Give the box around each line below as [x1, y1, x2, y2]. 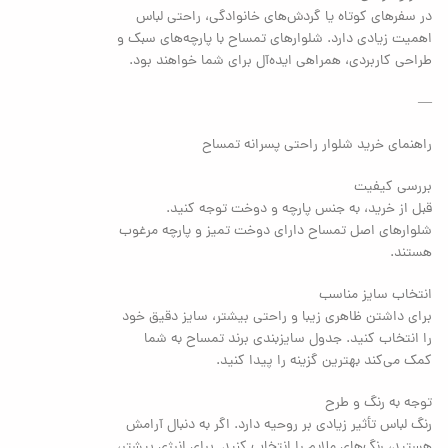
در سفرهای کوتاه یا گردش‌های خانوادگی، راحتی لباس [136, 6, 433, 28]
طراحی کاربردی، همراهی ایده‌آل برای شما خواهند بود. [129, 50, 433, 72]
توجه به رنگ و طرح [325, 392, 433, 414]
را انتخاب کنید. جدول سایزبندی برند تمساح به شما [144, 328, 433, 350]
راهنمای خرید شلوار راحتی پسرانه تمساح [202, 134, 433, 156]
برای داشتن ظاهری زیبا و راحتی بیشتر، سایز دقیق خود [122, 306, 433, 328]
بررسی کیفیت [354, 176, 433, 198]
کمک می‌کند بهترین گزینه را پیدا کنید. [216, 350, 433, 372]
